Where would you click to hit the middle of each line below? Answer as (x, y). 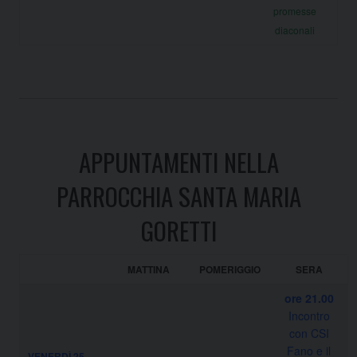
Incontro (309, 315)
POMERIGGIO (230, 269)
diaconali (295, 29)
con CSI (309, 333)
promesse (295, 10)
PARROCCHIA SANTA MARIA (178, 196)
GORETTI (178, 230)
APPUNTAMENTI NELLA (178, 161)
